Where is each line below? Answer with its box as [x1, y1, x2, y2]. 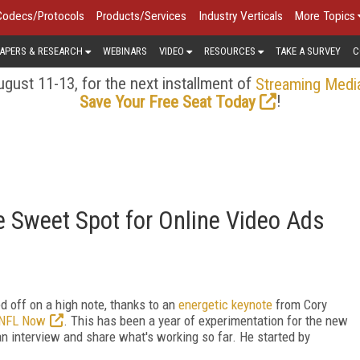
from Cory [272, 296, 327, 313]
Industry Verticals [198, 9, 283, 23]
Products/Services [96, 9, 186, 23]
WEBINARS [103, 44, 147, 57]
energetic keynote [178, 296, 272, 313]
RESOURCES [204, 44, 256, 57]
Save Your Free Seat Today [79, 92, 256, 112]
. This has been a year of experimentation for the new [63, 312, 348, 329]
